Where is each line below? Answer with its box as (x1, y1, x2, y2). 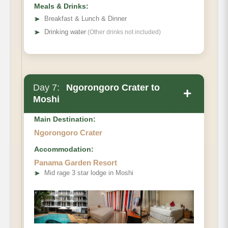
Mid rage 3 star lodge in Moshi (44, 169, 133, 177)
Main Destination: (34, 115, 96, 124)
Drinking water (44, 28, 86, 36)
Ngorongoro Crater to (64, 82, 160, 93)
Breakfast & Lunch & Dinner (44, 15, 127, 23)
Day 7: (33, 82, 60, 93)
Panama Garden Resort (34, 158, 117, 167)
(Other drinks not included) (86, 28, 161, 36)
